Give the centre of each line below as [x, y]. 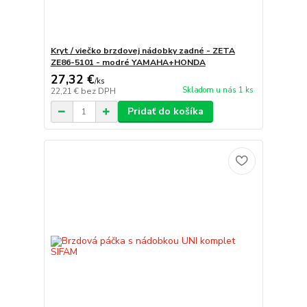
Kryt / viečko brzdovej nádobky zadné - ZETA [143, 51]
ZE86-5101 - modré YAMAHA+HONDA [128, 63]
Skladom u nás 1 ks [218, 90]
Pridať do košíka [165, 112]
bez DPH [98, 91]
